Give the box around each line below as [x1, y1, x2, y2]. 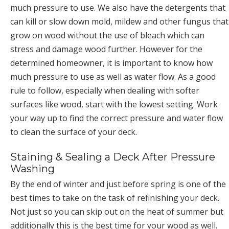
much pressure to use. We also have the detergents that [10, 2, 225, 13]
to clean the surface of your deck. [10, 126, 137, 138]
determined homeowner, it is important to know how [10, 57, 213, 68]
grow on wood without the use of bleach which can [10, 29, 204, 41]
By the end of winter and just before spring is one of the [10, 178, 226, 190]
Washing [10, 162, 55, 175]
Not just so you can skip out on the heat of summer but [10, 205, 223, 217]
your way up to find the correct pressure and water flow [10, 112, 223, 124]
